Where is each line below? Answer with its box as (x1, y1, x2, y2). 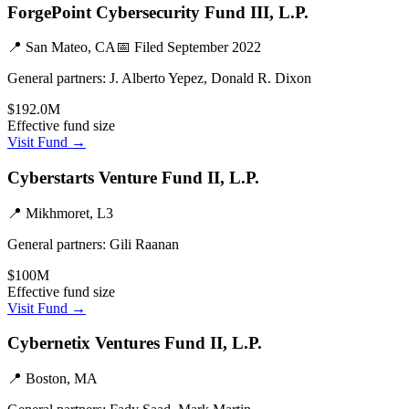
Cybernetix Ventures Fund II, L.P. (7, 333, 262, 353)
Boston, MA (26, 371, 98, 387)
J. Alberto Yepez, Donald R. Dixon (110, 70, 311, 87)
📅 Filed (116, 39, 167, 56)
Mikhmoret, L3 (26, 204, 113, 221)
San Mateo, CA (26, 39, 116, 56)
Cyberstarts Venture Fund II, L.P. (7, 167, 259, 187)
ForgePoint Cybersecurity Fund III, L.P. (7, 2, 309, 22)
